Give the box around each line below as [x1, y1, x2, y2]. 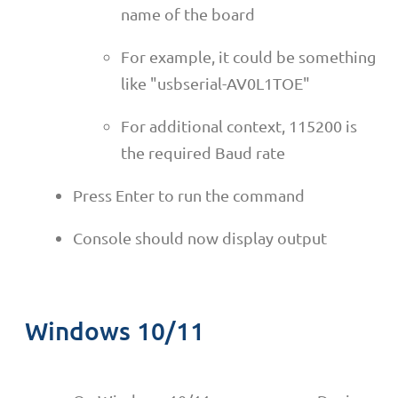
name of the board [121, 4, 255, 23]
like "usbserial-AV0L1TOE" [121, 73, 310, 92]
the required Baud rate [121, 142, 285, 162]
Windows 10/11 [25, 314, 204, 346]
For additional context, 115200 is [121, 115, 357, 135]
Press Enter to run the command [73, 185, 305, 204]
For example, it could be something [121, 46, 376, 66]
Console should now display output [73, 227, 327, 247]
